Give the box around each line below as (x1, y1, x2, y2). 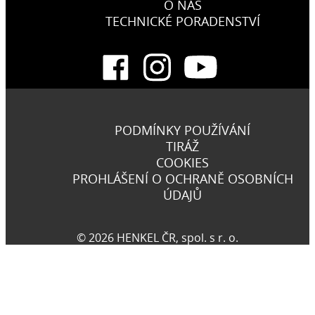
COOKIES (156, 153, 209, 171)
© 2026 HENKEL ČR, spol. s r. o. (77, 229, 238, 245)
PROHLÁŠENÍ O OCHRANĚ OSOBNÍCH (72, 169, 293, 187)
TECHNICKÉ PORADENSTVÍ (105, 12, 260, 30)
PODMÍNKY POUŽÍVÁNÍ (115, 121, 250, 139)
